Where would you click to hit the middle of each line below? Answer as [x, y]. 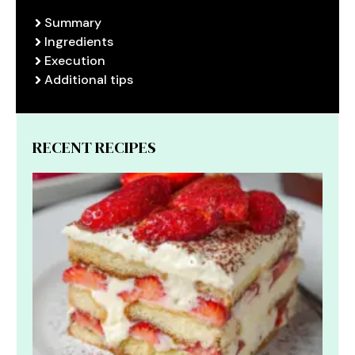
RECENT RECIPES [94, 147]
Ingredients [79, 41]
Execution [75, 60]
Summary [73, 22]
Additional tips [89, 79]
